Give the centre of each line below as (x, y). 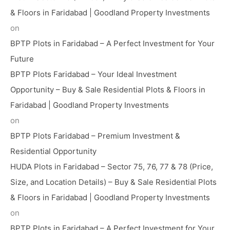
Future (22, 59)
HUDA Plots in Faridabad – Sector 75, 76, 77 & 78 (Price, (112, 166)
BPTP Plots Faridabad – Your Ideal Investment (93, 74)
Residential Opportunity (53, 151)
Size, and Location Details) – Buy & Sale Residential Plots (113, 182)
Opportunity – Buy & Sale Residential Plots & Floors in (108, 89)
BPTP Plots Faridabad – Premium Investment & (95, 136)
